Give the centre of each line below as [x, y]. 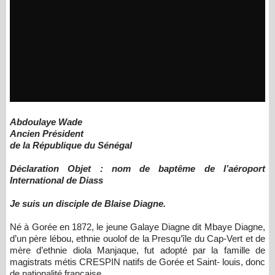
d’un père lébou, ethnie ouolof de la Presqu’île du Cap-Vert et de [137, 238]
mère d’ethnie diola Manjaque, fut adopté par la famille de [137, 250]
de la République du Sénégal [72, 145]
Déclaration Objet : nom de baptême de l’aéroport [137, 168]
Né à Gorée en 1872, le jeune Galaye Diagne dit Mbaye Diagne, [137, 227]
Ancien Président [48, 134]
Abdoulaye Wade [51, 122]
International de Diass [58, 180]
